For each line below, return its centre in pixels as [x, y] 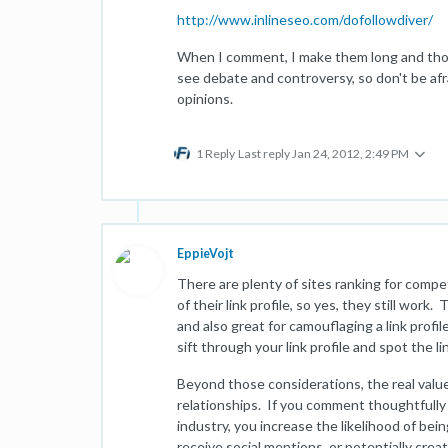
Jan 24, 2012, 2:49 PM [350, 153]
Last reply [265, 153]
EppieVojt [205, 253]
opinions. [205, 98]
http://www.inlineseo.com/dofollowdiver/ [305, 19]
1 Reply [215, 153]
